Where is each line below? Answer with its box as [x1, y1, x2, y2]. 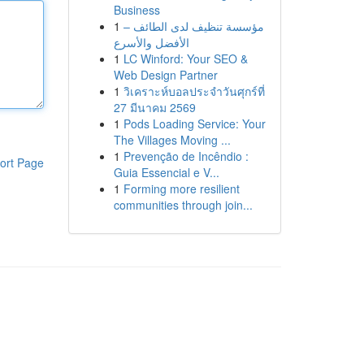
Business [113, 2, 160, 18]
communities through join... [113, 197, 253, 213]
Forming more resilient [123, 180, 240, 197]
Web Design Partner [113, 67, 218, 83]
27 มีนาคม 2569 [113, 99, 196, 115]
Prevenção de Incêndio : [123, 148, 249, 164]
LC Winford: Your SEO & [123, 50, 248, 67]
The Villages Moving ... [113, 132, 231, 148]
